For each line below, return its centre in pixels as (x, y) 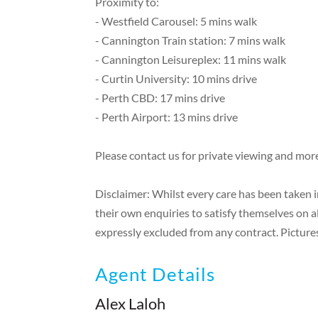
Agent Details (155, 274)
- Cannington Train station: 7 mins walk (191, 40)
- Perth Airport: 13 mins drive (167, 117)
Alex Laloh (131, 304)
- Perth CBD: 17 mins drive (160, 98)
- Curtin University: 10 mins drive (176, 79)
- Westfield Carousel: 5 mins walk (176, 21)
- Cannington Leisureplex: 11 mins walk (191, 60)
